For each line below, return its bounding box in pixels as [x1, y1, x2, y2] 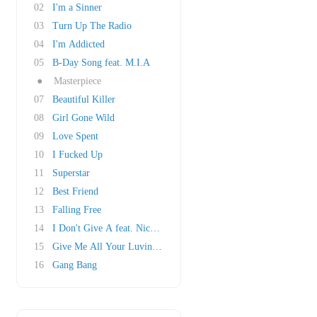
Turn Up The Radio [52, 21, 132, 31]
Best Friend [52, 186, 98, 197]
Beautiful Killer [52, 94, 115, 105]
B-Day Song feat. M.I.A [52, 57, 150, 68]
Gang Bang [52, 260, 97, 270]
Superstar [52, 168, 90, 178]
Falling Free [52, 204, 101, 215]
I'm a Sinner [52, 2, 102, 13]
